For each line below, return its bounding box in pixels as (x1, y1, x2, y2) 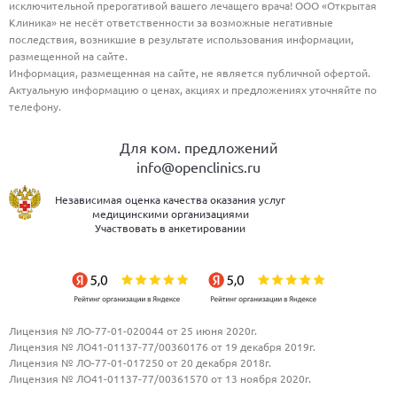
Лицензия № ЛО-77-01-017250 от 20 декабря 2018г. (9, 355, 271, 370)
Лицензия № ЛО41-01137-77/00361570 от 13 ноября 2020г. (9, 371, 311, 385)
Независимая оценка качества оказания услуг (55, 192, 286, 206)
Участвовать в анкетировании (95, 221, 246, 235)
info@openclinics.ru (136, 158, 261, 175)
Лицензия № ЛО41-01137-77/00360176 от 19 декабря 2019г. (9, 339, 315, 354)
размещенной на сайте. (9, 49, 128, 63)
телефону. (9, 99, 61, 113)
